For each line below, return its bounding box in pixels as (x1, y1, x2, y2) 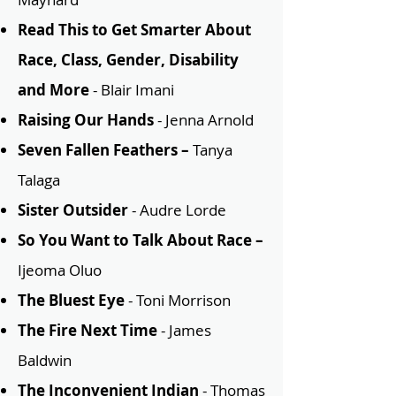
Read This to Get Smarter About (18, 19, 251, 40)
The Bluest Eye (18, 290, 125, 310)
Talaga (18, 170, 60, 190)
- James (157, 320, 211, 340)
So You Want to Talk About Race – (18, 230, 263, 250)
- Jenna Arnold (154, 110, 254, 130)
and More (18, 80, 89, 100)
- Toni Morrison (125, 290, 231, 310)
